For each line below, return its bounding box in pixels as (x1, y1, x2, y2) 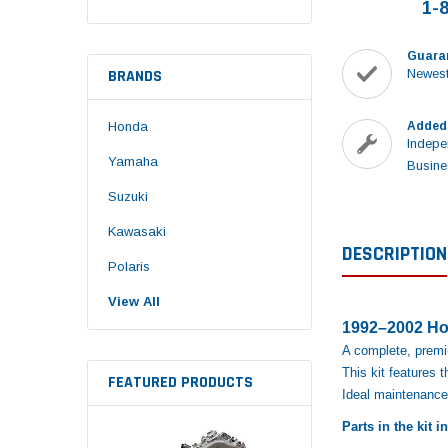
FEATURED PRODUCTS (108, 371, 253, 393)
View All (108, 293, 160, 309)
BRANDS (108, 65, 162, 87)
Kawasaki (108, 223, 166, 239)
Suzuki (108, 188, 148, 204)
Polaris (108, 258, 150, 274)
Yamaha (108, 153, 158, 169)
